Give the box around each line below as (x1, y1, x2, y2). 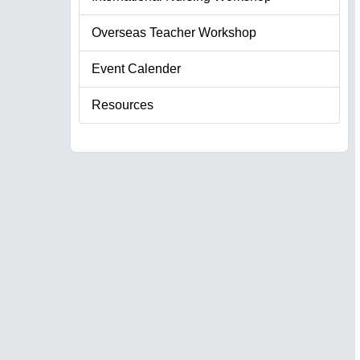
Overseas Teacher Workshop (92, 26, 256, 39)
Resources (92, 98, 153, 112)
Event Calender (92, 62, 181, 76)
